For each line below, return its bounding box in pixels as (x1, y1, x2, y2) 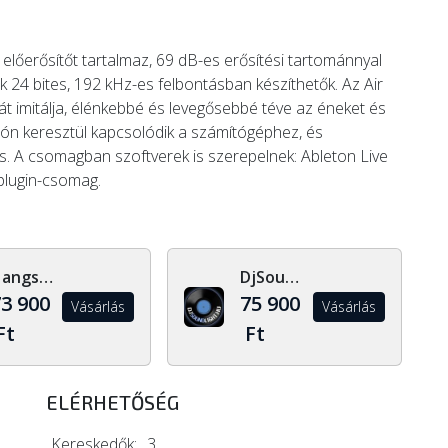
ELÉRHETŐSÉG (46, 390, 179, 414)
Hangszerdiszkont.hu (38, 266, 53, 288)
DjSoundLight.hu (285, 266, 300, 288)
